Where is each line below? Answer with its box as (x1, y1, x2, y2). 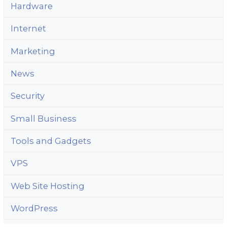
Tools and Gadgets (10, 136, 91, 146)
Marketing (10, 46, 55, 56)
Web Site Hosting (10, 180, 85, 191)
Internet (10, 23, 46, 34)
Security (10, 91, 45, 101)
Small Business (10, 113, 77, 124)
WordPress (10, 203, 58, 214)
